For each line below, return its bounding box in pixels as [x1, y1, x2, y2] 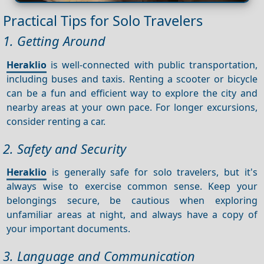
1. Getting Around [3, 32, 105, 49]
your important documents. [6, 222, 131, 235]
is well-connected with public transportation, [47, 58, 258, 71]
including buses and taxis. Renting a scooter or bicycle [6, 72, 258, 85]
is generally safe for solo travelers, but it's [47, 165, 258, 179]
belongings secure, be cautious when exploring [6, 193, 258, 207]
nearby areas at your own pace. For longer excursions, [6, 100, 258, 114]
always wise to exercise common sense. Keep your [6, 179, 258, 193]
